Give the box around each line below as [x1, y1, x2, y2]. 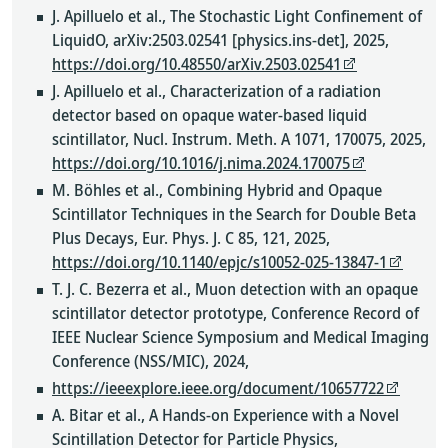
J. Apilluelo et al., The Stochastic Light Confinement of [52, 5, 422, 27]
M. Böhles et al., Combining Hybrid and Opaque [52, 179, 382, 201]
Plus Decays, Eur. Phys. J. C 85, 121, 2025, [52, 227, 330, 249]
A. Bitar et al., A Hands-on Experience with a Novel [52, 404, 399, 426]
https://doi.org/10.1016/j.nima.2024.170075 [52, 152, 350, 174]
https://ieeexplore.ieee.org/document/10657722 [52, 377, 384, 399]
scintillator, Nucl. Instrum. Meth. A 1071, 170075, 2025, [52, 128, 426, 150]
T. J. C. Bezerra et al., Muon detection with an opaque [52, 278, 418, 300]
